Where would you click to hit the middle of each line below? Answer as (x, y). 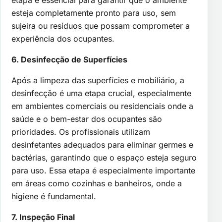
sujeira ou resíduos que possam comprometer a (101, 26)
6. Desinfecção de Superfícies (69, 60)
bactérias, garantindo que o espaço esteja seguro (104, 158)
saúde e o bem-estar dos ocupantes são (87, 119)
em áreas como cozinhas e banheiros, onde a (97, 184)
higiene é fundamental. (54, 196)
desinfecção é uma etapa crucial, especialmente (101, 93)
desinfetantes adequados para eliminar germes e (102, 145)
